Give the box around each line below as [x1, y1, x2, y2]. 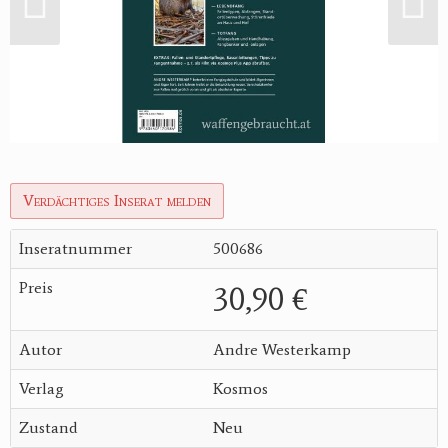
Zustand [19, 417, 78, 437]
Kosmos [213, 378, 268, 398]
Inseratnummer [19, 238, 132, 258]
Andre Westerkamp [213, 339, 351, 359]
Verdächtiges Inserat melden [23, 190, 211, 210]
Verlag [19, 378, 64, 398]
